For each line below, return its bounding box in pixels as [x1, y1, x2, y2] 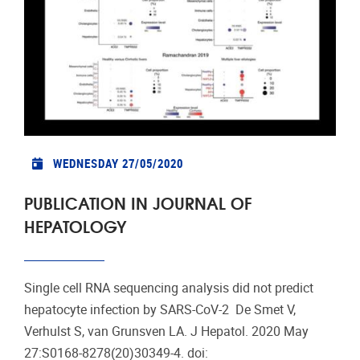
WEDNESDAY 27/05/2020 [52, 154, 183, 171]
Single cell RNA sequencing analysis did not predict [24, 280, 313, 296]
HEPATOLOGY [24, 212, 126, 238]
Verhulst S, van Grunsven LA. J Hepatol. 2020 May [24, 323, 309, 339]
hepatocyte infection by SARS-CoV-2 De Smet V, [24, 301, 296, 317]
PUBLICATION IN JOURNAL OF [24, 189, 252, 215]
